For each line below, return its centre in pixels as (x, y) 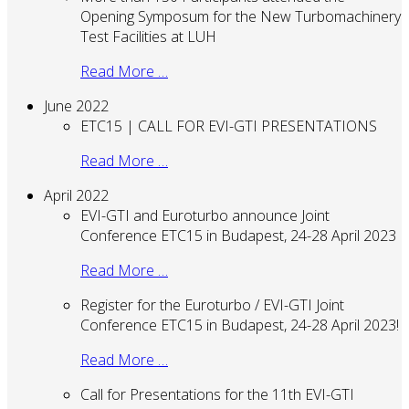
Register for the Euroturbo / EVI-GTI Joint (212, 304)
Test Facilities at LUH (148, 36)
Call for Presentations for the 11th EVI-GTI (217, 394)
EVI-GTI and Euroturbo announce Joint (205, 215)
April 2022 (76, 195)
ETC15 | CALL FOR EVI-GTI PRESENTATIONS (229, 126)
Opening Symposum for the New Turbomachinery (241, 16)
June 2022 (76, 105)
